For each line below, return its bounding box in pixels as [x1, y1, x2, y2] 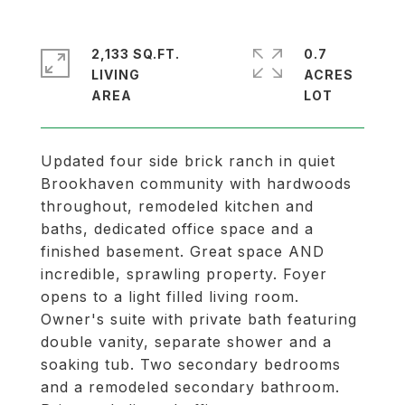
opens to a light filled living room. [41, 287, 299, 306]
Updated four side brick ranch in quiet [41, 152, 335, 170]
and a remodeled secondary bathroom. [41, 378, 340, 396]
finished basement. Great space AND [41, 242, 325, 260]
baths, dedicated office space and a [41, 220, 314, 238]
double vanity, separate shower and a [41, 333, 332, 351]
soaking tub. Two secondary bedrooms [41, 355, 341, 373]
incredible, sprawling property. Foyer [41, 265, 327, 283]
